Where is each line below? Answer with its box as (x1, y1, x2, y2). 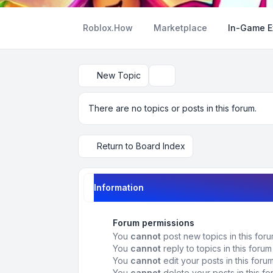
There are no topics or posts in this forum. (88, 103, 257, 113)
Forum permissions (113, 218, 194, 228)
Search (156, 75, 185, 86)
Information (94, 182, 144, 193)
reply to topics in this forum (161, 243, 272, 253)
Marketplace (154, 23, 207, 33)
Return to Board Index (97, 141, 185, 151)
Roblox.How (83, 23, 133, 33)
